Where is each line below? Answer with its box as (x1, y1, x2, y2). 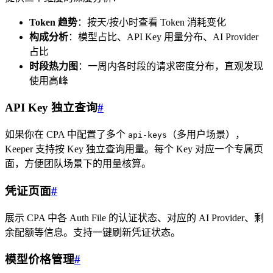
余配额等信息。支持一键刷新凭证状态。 (5, 227, 180, 238)
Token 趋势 (29, 16, 77, 27)
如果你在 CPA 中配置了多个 (5, 129, 128, 140)
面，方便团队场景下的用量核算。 (5, 158, 151, 169)
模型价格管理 (5, 253, 74, 266)
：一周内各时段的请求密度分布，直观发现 (78, 60, 263, 71)
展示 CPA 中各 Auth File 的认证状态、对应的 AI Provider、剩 (5, 212, 264, 223)
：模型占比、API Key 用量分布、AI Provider (68, 31, 258, 42)
